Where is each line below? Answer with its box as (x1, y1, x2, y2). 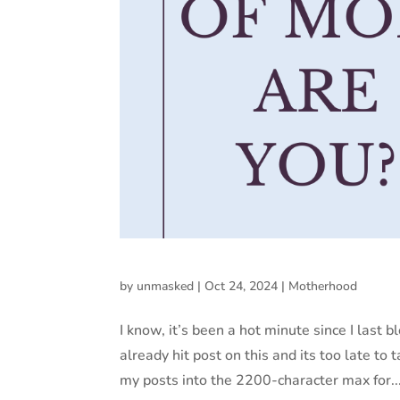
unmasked (137, 277, 195, 295)
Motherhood (288, 277, 358, 295)
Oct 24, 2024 (204, 277, 279, 295)
